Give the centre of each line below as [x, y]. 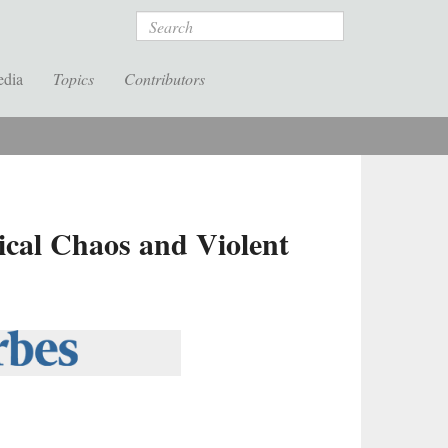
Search [159, 21]
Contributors [164, 78]
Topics [73, 78]
